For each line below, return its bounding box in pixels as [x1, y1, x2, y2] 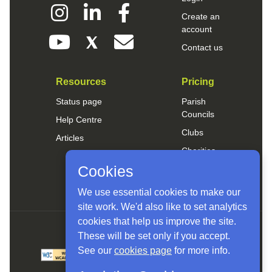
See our [78, 245, 114, 256]
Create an [181, 12, 220, 21]
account [181, 24, 212, 34]
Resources [56, 76, 106, 87]
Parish [181, 97, 206, 106]
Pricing [181, 76, 214, 87]
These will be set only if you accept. [78, 231, 230, 241]
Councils [181, 109, 214, 119]
